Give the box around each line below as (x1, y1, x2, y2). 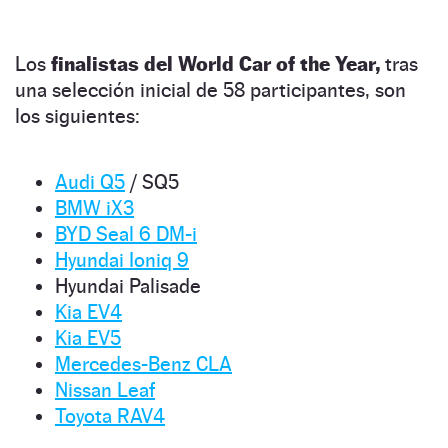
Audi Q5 (55, 169, 125, 194)
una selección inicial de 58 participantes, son (15, 77, 406, 102)
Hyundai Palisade (55, 273, 201, 298)
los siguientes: (15, 103, 140, 128)
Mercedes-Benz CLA (55, 351, 232, 376)
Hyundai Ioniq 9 (55, 247, 189, 272)
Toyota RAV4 (55, 403, 165, 428)
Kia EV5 (55, 325, 121, 350)
